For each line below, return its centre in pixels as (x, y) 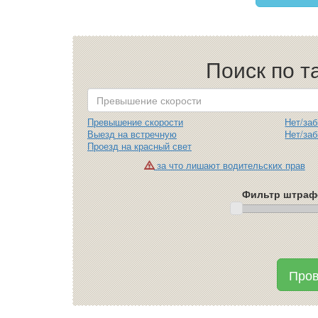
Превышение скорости (135, 122)
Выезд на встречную (132, 134)
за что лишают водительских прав (229, 165)
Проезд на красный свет (139, 146)
